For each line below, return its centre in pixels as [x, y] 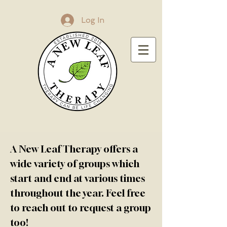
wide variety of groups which [75, 163]
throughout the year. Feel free [78, 193]
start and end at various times [78, 178]
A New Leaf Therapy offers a [74, 149]
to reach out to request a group [81, 207]
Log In [93, 20]
